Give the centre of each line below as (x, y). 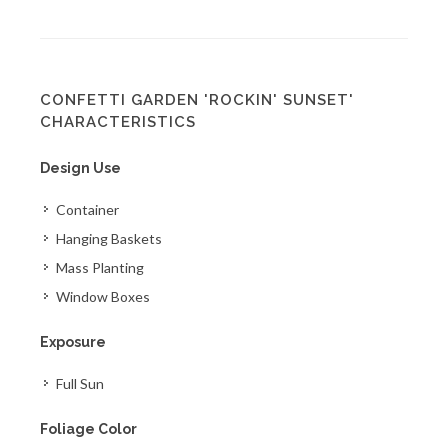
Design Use (80, 168)
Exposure (73, 342)
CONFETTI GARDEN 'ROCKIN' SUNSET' (197, 100)
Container (87, 209)
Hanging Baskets (109, 238)
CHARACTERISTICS (118, 122)
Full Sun (80, 383)
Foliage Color (88, 429)
